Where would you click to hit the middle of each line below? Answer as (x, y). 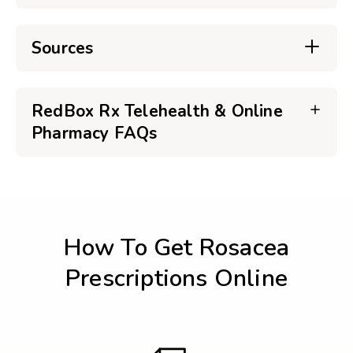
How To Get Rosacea (176, 248)
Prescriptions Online (176, 279)
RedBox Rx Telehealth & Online (157, 111)
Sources (63, 48)
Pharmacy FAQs (95, 133)
